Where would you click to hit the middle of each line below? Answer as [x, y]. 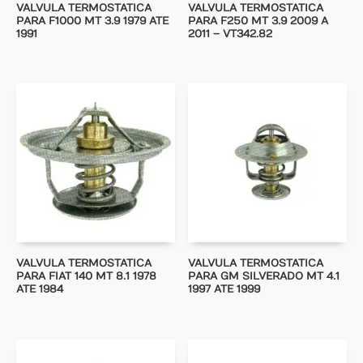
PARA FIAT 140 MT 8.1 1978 [86, 277]
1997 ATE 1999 [224, 290]
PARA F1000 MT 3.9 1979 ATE [92, 21]
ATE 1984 [40, 290]
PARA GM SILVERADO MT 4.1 [264, 277]
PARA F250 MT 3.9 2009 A [258, 21]
